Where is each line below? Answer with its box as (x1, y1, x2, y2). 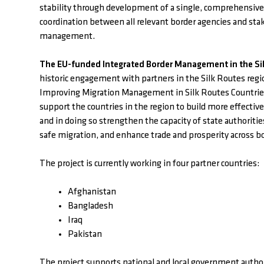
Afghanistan (68, 187, 116, 197)
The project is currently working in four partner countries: (39, 159, 259, 169)
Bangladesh (68, 202, 113, 212)
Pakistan (68, 230, 102, 240)
